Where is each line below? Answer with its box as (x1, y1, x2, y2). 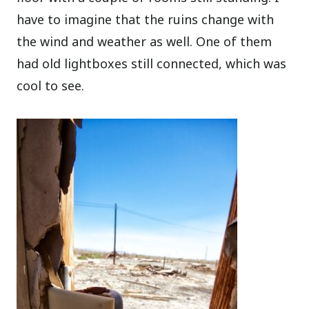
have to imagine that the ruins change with (17, 10, 275, 28)
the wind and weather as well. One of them (17, 32, 272, 50)
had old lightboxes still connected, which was (17, 54, 287, 72)
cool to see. (17, 77, 85, 94)
